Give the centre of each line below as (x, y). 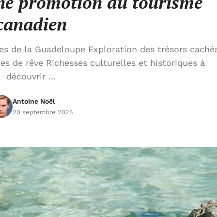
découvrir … (31, 76)
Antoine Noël (33, 101)
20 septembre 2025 (43, 112)
